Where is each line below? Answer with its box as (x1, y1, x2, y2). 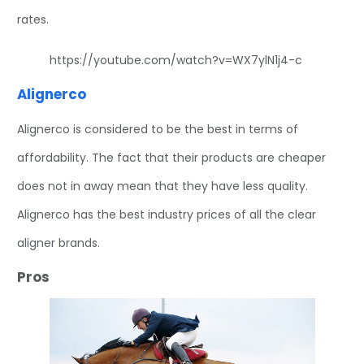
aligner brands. (17, 234, 100, 251)
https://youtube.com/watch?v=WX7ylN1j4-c (50, 51, 302, 68)
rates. (17, 11, 49, 28)
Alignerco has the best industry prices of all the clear (17, 206, 316, 223)
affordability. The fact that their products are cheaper (17, 149, 326, 166)
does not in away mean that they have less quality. (17, 177, 308, 194)
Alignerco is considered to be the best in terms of (17, 120, 298, 137)
